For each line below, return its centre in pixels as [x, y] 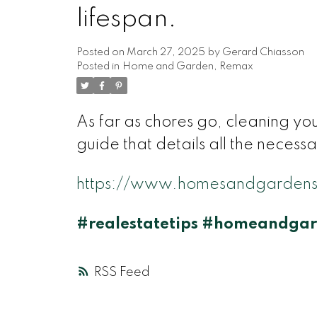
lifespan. [126, 19]
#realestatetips [137, 224]
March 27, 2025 [166, 52]
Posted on [101, 52]
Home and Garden [168, 66]
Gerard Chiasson [263, 52]
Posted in [98, 66]
